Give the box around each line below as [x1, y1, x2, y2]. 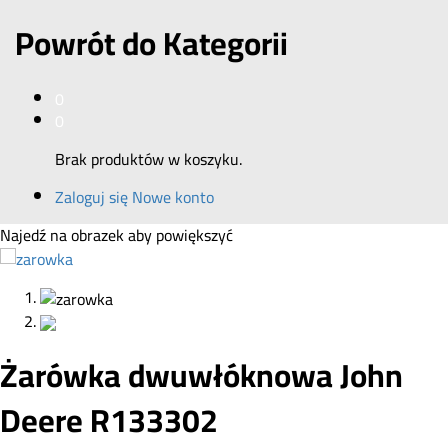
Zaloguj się [55, 181, 128, 212]
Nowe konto [132, 181, 214, 212]
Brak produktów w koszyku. [55, 143, 242, 174]
